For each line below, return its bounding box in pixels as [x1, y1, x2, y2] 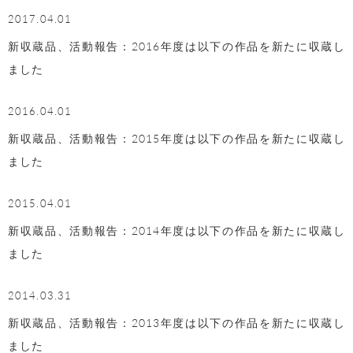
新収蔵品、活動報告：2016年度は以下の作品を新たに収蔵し [8, 37, 345, 54]
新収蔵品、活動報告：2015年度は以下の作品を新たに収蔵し [8, 130, 345, 147]
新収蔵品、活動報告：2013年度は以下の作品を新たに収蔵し [8, 314, 345, 331]
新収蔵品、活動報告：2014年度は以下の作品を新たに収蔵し [8, 222, 345, 239]
